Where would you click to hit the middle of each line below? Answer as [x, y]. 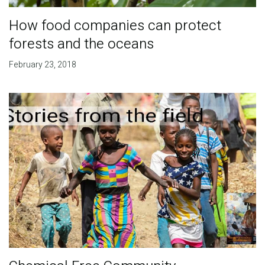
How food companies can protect [115, 25]
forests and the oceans [81, 44]
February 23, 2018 [42, 64]
